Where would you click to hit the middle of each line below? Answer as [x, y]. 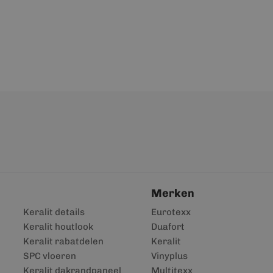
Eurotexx [171, 212]
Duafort [168, 227]
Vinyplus [169, 256]
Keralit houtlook [58, 227]
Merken [173, 193]
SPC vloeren [50, 256]
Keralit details [54, 212]
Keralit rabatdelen [64, 241]
